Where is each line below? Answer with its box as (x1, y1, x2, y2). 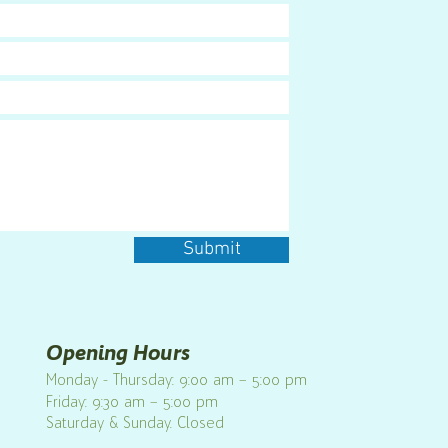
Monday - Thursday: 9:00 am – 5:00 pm (46, 371, 307, 389)
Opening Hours (46, 339, 190, 366)
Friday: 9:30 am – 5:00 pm (46, 393, 218, 411)
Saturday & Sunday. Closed (46, 414, 224, 432)
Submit (182, 238, 241, 261)
